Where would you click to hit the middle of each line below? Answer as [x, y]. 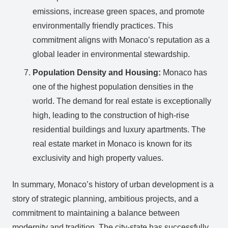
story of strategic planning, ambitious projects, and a [105, 198]
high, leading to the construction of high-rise [111, 115]
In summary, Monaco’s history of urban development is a [113, 184]
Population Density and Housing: [97, 72]
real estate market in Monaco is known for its [112, 144]
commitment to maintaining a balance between [96, 213]
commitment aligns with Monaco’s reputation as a [121, 40]
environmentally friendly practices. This [103, 25]
